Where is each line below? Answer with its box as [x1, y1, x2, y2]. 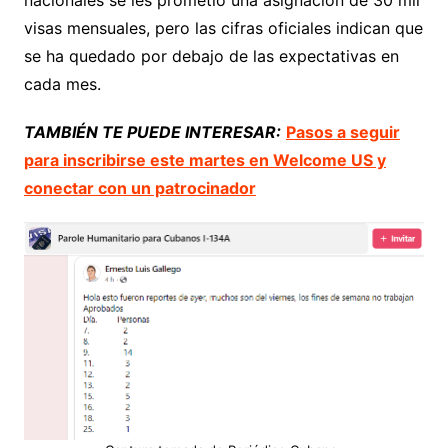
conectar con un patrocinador [23, 177, 256, 198]
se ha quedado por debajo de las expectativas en [23, 45, 399, 66]
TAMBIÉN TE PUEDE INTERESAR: [23, 121, 281, 142]
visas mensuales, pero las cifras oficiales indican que [23, 17, 423, 38]
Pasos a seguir [285, 121, 400, 142]
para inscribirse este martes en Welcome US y [23, 149, 386, 170]
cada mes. [23, 73, 101, 94]
